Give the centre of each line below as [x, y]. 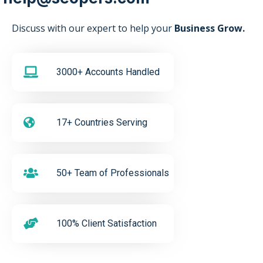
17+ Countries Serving [102, 123]
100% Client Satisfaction [107, 224]
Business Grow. [210, 28]
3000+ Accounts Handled [108, 72]
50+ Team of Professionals [113, 173]
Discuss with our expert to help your [93, 28]
